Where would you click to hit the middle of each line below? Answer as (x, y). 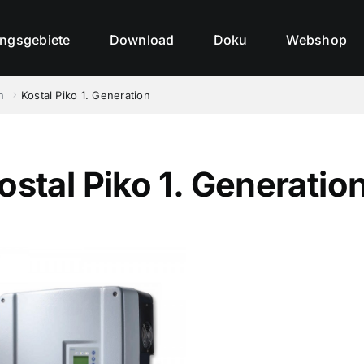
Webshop (317, 39)
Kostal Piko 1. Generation (85, 95)
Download (142, 39)
